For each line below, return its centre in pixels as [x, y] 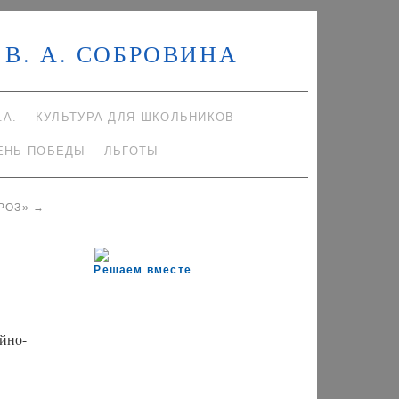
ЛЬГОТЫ [131, 151]
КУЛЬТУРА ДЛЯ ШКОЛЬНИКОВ [135, 117]
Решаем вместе [143, 270]
